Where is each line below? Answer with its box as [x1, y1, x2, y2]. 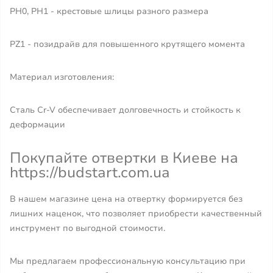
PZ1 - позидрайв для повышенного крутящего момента [10, 38, 245, 50]
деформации [10, 119, 65, 130]
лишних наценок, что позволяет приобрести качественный [10, 208, 262, 219]
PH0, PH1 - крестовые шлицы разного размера [10, 5, 208, 17]
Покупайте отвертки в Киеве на [10, 148, 238, 168]
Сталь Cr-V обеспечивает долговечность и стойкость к [10, 104, 241, 116]
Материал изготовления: [10, 71, 114, 83]
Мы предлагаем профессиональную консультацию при [10, 255, 246, 267]
